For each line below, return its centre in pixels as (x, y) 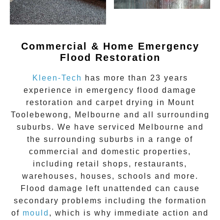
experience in (55, 90)
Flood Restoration (110, 57)
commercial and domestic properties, (110, 151)
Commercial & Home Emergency (110, 46)
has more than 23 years (135, 78)
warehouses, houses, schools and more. (110, 176)
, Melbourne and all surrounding (139, 114)
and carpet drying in (121, 102)
